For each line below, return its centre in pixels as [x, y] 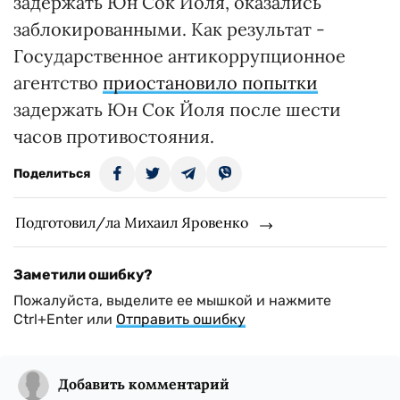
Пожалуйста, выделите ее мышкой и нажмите [172, 301]
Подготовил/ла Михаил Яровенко [132, 223]
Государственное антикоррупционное [179, 56]
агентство [58, 83]
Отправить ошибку [181, 320]
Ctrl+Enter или [65, 320]
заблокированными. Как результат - [169, 29]
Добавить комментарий [144, 384]
